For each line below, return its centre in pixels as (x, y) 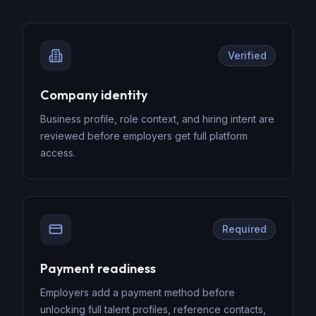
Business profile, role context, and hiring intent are (157, 119)
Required (244, 229)
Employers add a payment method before (138, 292)
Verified (247, 55)
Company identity (94, 95)
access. (58, 153)
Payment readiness (98, 268)
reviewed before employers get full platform (144, 136)
